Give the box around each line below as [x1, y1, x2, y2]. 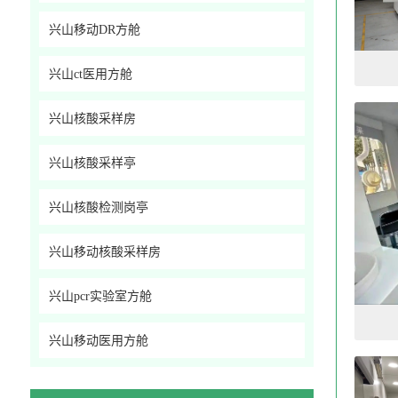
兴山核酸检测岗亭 [48, 201, 148, 214]
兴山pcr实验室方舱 [48, 290, 152, 303]
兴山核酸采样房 [48, 112, 136, 125]
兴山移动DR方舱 [48, 23, 140, 36]
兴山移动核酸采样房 [48, 245, 161, 259]
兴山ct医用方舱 [48, 68, 132, 81]
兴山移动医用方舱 [48, 334, 148, 347]
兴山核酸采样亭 [48, 156, 136, 170]
